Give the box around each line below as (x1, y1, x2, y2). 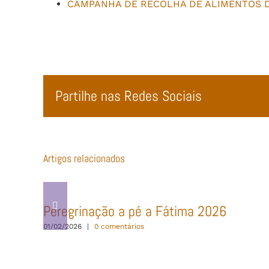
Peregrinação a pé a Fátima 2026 (43, 202, 226, 221)
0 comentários (94, 222, 144, 231)
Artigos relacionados (43, 151, 125, 165)
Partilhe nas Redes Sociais (55, 86, 202, 105)
